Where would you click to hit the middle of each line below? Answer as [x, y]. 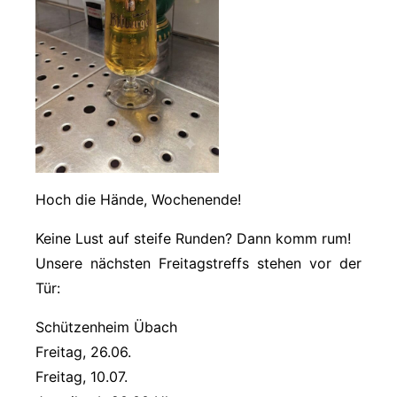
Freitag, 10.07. [82, 376]
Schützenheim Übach [106, 327]
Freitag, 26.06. [83, 351]
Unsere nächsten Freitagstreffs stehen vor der [198, 263]
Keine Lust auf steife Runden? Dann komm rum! [193, 238]
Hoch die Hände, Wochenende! [138, 199]
